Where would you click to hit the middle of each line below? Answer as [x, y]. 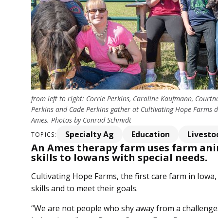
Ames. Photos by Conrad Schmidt [81, 120]
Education [151, 135]
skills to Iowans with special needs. [119, 158]
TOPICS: [44, 134]
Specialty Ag [90, 135]
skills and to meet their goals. [85, 189]
